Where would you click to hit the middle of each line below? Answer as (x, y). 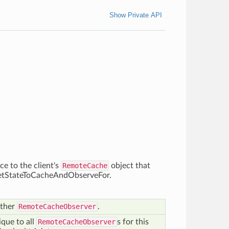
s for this (133, 222)
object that (130, 166)
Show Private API (136, 15)
